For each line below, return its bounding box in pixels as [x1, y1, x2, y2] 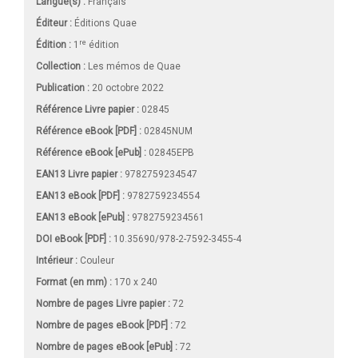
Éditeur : [36, 18, 72, 30]
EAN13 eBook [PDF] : [36, 190, 125, 202]
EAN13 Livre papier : [36, 169, 122, 181]
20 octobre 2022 [89, 82, 164, 94]
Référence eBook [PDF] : [36, 125, 141, 137]
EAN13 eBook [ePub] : [36, 212, 129, 224]
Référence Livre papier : [36, 104, 139, 116]
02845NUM [141, 125, 193, 137]
